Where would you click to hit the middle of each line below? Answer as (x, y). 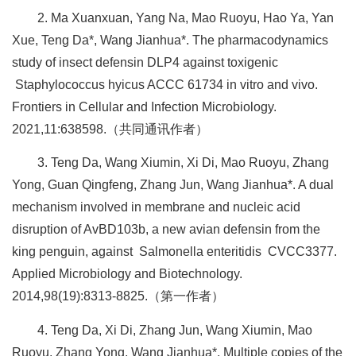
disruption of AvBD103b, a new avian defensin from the (166, 230)
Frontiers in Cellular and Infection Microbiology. (144, 106)
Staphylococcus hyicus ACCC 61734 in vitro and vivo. (165, 84)
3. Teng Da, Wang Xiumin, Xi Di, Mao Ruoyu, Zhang (183, 163)
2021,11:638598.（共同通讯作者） (110, 129)
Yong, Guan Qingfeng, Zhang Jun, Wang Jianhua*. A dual (173, 185)
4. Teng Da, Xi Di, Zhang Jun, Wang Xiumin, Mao (175, 330)
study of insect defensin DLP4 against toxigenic (145, 62)
